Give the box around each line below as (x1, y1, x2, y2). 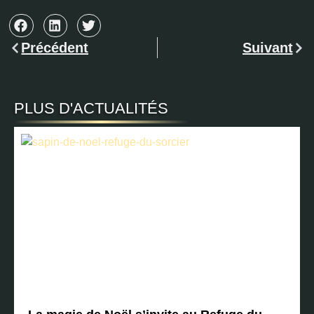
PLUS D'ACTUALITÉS (14, 100, 168, 118)
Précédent (21, 40, 89, 56)
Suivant (242, 40, 293, 56)
